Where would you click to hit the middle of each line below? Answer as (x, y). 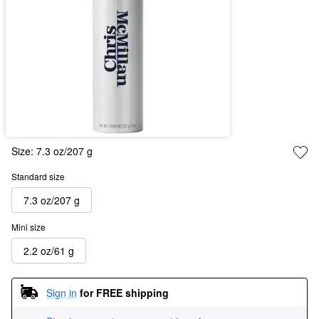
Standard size (38, 177)
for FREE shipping (124, 292)
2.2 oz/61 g (49, 250)
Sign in (62, 292)
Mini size (28, 227)
